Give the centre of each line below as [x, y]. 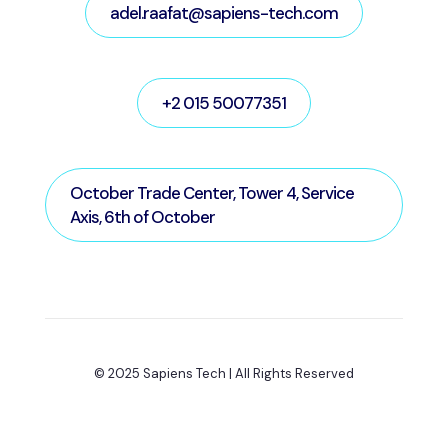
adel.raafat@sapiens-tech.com [224, 13]
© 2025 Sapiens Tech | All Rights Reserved [224, 373]
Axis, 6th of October [142, 217]
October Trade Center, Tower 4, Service [212, 193]
